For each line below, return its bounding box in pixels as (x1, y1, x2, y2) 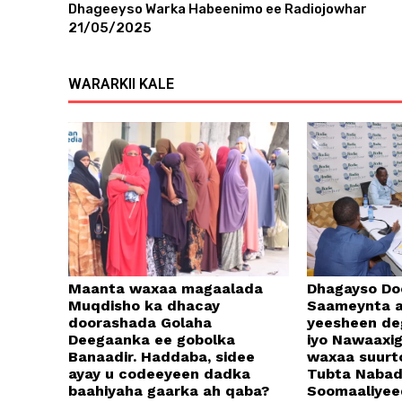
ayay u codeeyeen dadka (68, 365, 250, 383)
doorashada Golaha (68, 314, 212, 332)
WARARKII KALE (68, 74, 174, 92)
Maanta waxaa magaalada (68, 280, 263, 298)
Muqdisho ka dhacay (68, 297, 220, 315)
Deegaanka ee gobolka (68, 331, 235, 349)
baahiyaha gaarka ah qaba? (68, 382, 269, 400)
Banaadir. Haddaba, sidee (68, 348, 255, 366)
